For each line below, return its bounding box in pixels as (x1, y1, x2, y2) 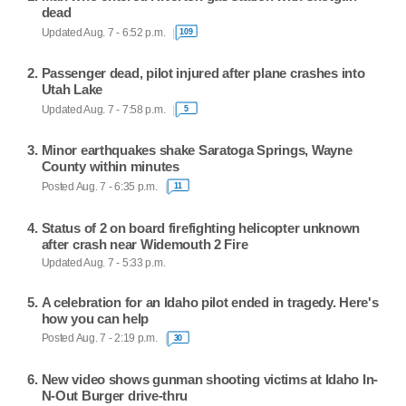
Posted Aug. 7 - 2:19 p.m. (41, 333, 158, 344)
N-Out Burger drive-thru (41, 388, 188, 404)
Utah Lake (41, 82, 103, 98)
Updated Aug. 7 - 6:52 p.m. (41, 26, 166, 38)
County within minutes (41, 159, 179, 175)
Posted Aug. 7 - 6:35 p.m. (41, 180, 158, 192)
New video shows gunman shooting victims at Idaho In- (41, 372, 379, 388)
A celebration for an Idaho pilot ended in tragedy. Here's (41, 294, 379, 310)
